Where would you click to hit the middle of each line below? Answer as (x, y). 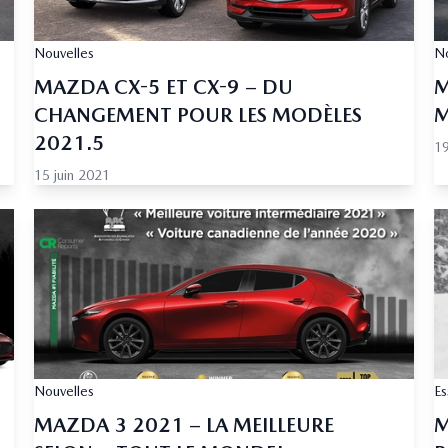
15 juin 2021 (72, 175)
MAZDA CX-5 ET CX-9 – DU (163, 87)
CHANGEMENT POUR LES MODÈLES (198, 115)
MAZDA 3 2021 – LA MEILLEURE (184, 425)
